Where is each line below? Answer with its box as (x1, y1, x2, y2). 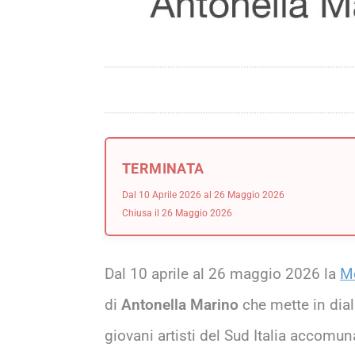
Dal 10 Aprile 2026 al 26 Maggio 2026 (122, 189, 284, 200)
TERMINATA (122, 159, 204, 177)
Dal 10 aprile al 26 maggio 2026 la (105, 264, 340, 283)
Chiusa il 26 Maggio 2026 (122, 207, 232, 219)
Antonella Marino (121, 295, 239, 314)
